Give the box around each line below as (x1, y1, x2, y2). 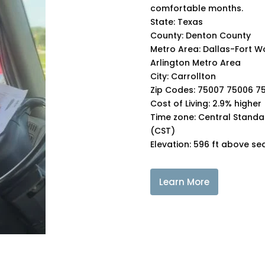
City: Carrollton (150, 70, 216, 82)
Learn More (159, 176, 209, 189)
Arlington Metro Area (150, 56, 241, 69)
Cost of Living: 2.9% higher (150, 97, 261, 109)
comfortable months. (150, 2, 243, 14)
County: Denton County (150, 29, 251, 41)
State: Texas (150, 15, 203, 28)
